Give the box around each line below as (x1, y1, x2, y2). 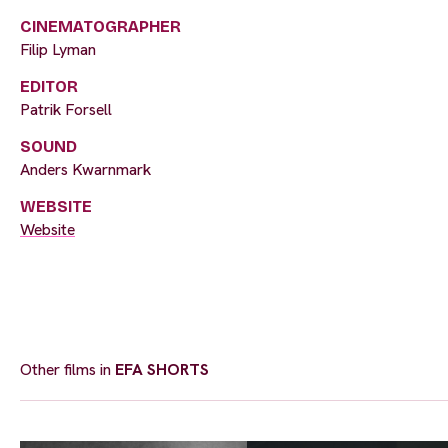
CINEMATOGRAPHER (20, 17, 181, 37)
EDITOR (20, 77, 78, 97)
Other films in (20, 359, 115, 381)
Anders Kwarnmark (20, 159, 151, 181)
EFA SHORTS (115, 359, 209, 381)
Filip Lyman (20, 39, 96, 61)
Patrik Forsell (20, 99, 112, 121)
